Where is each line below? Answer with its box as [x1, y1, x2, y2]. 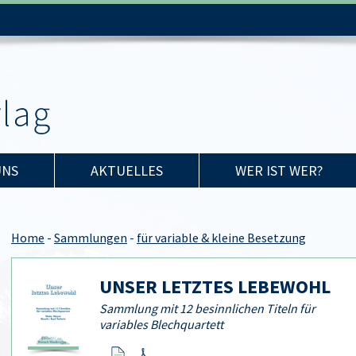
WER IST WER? [235, 161, 323, 180]
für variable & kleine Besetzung [137, 230, 306, 246]
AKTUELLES [91, 161, 163, 180]
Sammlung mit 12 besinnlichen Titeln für [99, 300, 315, 316]
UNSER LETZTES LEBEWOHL [99, 274, 331, 299]
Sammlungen [54, 230, 127, 246]
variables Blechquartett [99, 316, 223, 332]
